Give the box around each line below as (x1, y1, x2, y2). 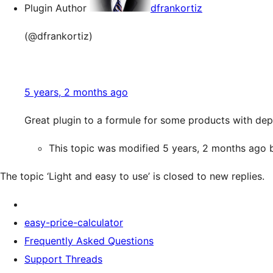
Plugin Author (24, 2, 87, 14)
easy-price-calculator (24, 216, 123, 229)
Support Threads (24, 253, 102, 265)
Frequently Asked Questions (24, 235, 154, 247)
